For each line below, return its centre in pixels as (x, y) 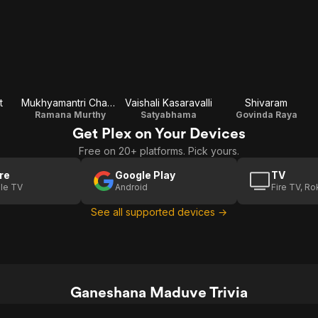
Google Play (145, 175)
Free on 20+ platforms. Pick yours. (159, 151)
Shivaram (266, 103)
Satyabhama (168, 115)
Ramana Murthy (70, 115)
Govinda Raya (266, 115)
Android (131, 187)
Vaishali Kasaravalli (168, 103)
